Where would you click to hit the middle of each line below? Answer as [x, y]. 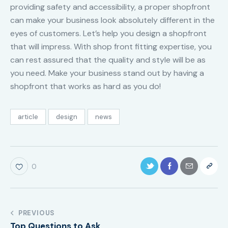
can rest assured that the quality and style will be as [108, 60]
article [28, 117]
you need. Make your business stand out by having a [107, 73]
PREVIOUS [37, 213]
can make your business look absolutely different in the [112, 20]
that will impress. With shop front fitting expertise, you [111, 46]
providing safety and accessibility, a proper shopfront [110, 7]
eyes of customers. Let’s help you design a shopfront [108, 33]
